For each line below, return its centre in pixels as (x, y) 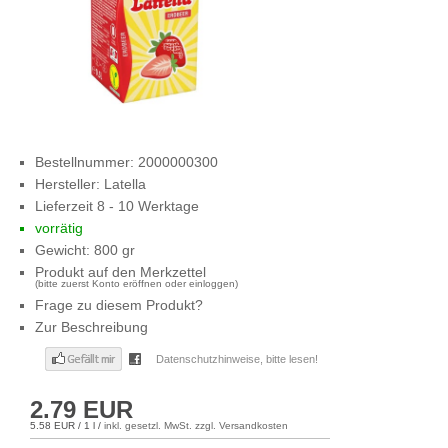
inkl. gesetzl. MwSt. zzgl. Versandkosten (196, 425)
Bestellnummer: (86, 162)
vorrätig (59, 228)
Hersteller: (69, 184)
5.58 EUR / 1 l (62, 425)
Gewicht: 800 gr (85, 250)
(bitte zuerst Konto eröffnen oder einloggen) (136, 283)
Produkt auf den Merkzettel (120, 272)
